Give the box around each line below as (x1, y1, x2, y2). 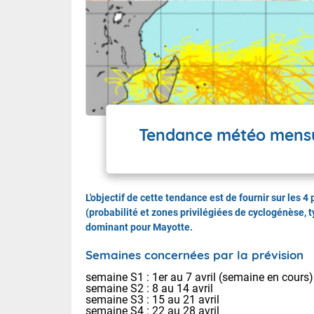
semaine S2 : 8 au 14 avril (86, 281, 213, 295)
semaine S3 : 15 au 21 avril (86, 292, 219, 306)
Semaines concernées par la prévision (86, 247, 303, 262)
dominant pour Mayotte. (86, 221, 193, 233)
